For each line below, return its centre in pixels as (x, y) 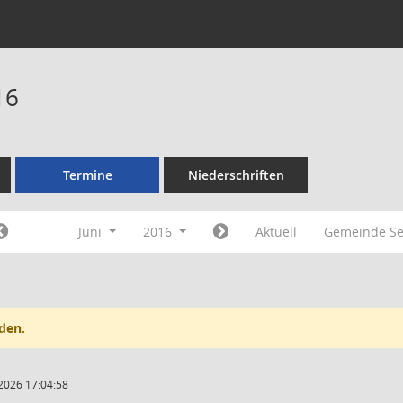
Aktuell (276, 232)
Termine (87, 175)
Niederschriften (236, 175)
